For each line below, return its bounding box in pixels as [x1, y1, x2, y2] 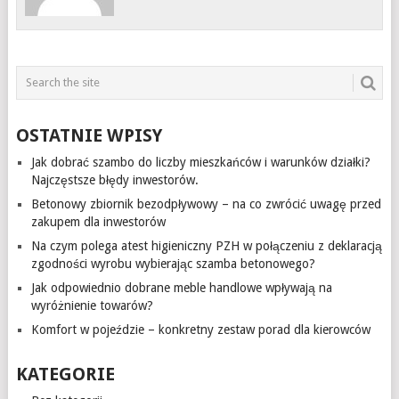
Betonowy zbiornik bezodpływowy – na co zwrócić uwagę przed [30, 196, 381, 211]
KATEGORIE [15, 362, 115, 385]
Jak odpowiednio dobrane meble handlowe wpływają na [30, 280, 332, 295]
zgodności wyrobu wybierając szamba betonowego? [30, 256, 315, 271]
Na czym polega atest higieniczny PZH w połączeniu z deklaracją [30, 238, 382, 253]
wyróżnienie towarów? [30, 297, 153, 313]
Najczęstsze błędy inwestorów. [30, 172, 199, 187]
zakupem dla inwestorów [30, 214, 166, 229]
